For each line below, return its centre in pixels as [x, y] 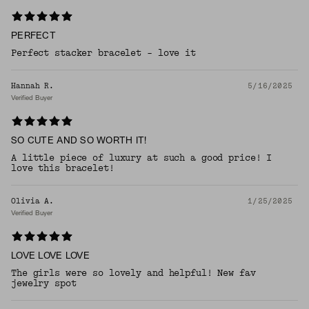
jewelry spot [44, 284]
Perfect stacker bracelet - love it [103, 53]
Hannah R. [33, 86]
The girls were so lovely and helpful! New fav [133, 273]
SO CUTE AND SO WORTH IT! [79, 141]
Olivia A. [33, 201]
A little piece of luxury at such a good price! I [142, 158]
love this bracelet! [63, 169]
